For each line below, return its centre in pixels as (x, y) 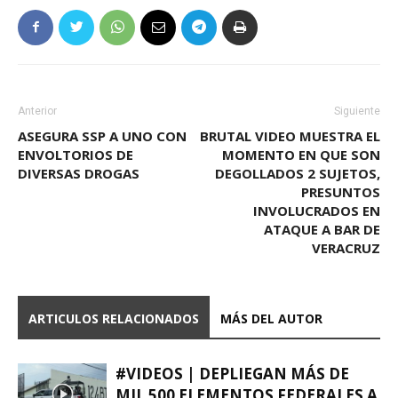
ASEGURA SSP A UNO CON (102, 135)
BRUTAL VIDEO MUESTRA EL (290, 135)
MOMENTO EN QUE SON (301, 154)
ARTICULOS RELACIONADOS (114, 318)
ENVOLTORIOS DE (76, 154)
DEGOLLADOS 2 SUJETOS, (298, 173)
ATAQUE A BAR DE (322, 229)
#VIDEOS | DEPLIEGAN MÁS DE (232, 373)
